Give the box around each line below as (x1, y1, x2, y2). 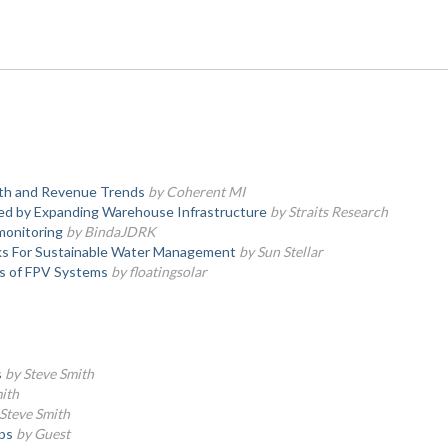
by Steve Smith (4, 365, 94, 382)
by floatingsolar (110, 263, 207, 280)
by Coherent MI (147, 183, 245, 200)
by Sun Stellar (238, 243, 323, 260)
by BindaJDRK (65, 223, 156, 240)
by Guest (15, 425, 70, 442)
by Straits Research (269, 203, 388, 220)
